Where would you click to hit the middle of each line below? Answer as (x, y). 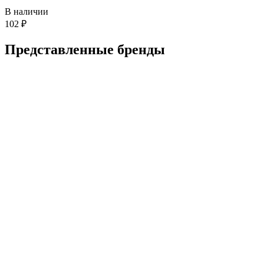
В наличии (27, 11)
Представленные (61, 49)
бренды (141, 49)
